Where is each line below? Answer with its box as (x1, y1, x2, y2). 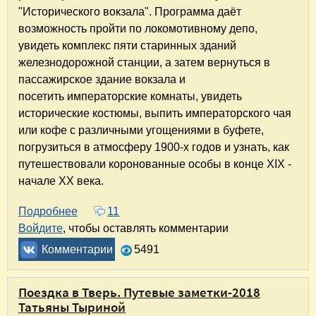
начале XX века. (18, 174, 104, 187)
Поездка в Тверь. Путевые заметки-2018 (18, 283, 260, 300)
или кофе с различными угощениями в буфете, (18, 123, 264, 136)
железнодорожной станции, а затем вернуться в (18, 56, 270, 68)
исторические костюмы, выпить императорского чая (18, 107, 291, 119)
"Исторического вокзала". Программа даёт (18, 5, 241, 18)
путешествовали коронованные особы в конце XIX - (18, 157, 291, 170)
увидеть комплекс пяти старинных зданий (18, 39, 236, 51)
